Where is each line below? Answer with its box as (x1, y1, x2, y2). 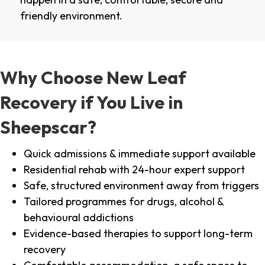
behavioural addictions (24, 211, 134, 225)
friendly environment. (20, 9, 122, 23)
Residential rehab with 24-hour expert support (24, 163, 245, 177)
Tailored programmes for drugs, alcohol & (24, 195, 224, 209)
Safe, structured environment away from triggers (24, 179, 259, 193)
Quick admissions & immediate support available (24, 147, 256, 161)
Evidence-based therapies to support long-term (24, 227, 253, 241)
